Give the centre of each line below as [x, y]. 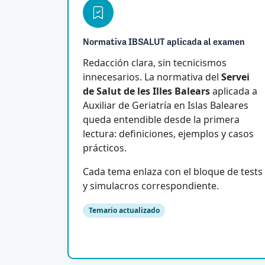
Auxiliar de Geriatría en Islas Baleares [166, 105]
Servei [235, 77]
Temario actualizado [124, 210]
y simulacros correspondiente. [151, 185]
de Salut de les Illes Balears [146, 91]
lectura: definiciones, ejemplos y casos [168, 133]
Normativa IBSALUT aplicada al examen [164, 42]
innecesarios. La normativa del [152, 77]
